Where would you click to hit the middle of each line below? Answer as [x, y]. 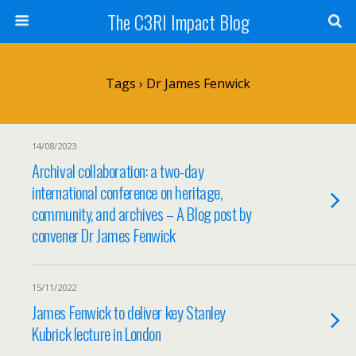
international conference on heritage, [127, 192]
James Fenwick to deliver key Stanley [129, 312]
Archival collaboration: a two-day [118, 170]
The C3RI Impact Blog [178, 21]
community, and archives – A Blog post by [142, 213]
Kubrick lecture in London [97, 333]
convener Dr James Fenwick [104, 235]
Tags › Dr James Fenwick [178, 83]
